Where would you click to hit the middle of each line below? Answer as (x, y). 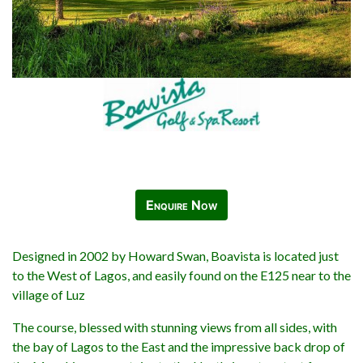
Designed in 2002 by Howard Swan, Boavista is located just (175, 255)
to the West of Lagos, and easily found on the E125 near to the (181, 275)
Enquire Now (181, 205)
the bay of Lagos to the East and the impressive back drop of (179, 346)
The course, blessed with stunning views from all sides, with (175, 327)
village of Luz (49, 294)
